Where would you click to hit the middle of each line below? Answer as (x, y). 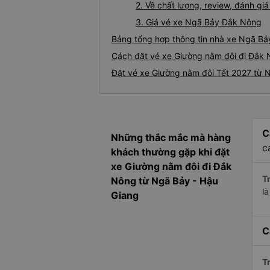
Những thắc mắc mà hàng (171, 138)
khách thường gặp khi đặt (170, 152)
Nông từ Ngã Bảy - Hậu (165, 181)
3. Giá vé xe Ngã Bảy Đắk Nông (199, 22)
